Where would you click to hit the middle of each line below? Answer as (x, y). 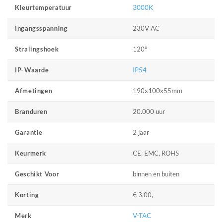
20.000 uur (149, 111)
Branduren (31, 112)
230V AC (146, 28)
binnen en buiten (156, 174)
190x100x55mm (158, 91)
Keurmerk (31, 154)
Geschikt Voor (37, 174)
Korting (27, 195)
